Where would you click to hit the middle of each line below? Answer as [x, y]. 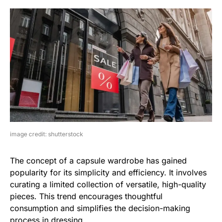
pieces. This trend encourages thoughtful [86, 196]
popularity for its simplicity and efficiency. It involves [108, 173]
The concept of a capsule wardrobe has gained [98, 161]
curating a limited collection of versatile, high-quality [108, 185]
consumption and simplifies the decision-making [100, 208]
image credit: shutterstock [47, 134]
